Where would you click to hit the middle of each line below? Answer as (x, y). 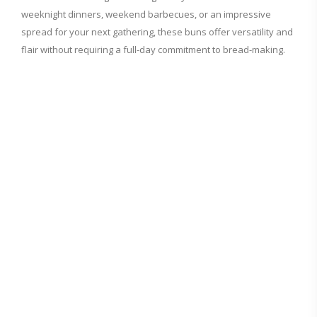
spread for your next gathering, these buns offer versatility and (157, 32)
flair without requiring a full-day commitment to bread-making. (153, 50)
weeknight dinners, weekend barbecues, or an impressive (146, 14)
